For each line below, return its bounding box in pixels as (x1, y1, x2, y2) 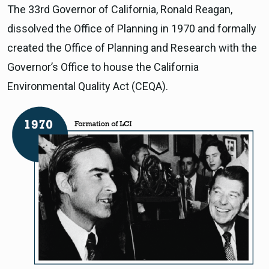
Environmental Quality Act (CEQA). (7, 79, 168, 92)
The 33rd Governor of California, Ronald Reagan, (7, 2, 232, 16)
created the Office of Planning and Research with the (7, 41, 257, 54)
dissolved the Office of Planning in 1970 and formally (7, 22, 256, 35)
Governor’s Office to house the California (7, 60, 199, 73)
